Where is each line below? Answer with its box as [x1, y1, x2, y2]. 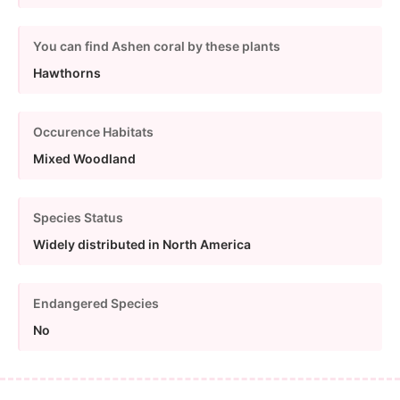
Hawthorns [33, 64, 101, 80]
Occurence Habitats [33, 123, 154, 139]
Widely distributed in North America [33, 236, 251, 252]
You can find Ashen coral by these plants [33, 37, 280, 54]
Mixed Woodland [33, 150, 136, 166]
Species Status [33, 209, 123, 225]
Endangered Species [33, 295, 159, 311]
